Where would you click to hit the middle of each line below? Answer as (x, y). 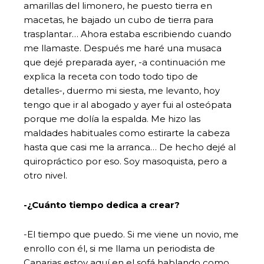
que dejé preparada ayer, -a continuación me (125, 62)
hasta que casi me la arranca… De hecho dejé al (130, 147)
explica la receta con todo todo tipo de (111, 76)
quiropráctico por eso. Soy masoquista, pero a (125, 161)
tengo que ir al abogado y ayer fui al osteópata (128, 104)
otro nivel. (45, 175)
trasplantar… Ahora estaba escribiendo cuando (128, 34)
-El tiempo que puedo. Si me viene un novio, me (131, 234)
